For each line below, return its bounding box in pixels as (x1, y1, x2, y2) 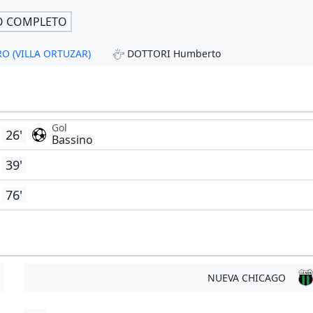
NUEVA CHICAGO (207, 271, 286, 285)
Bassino (51, 132, 93, 148)
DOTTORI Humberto (127, 47, 221, 61)
